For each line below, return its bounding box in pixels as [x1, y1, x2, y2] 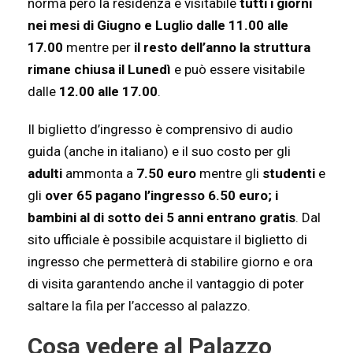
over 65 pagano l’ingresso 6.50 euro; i [45, 188, 278, 204]
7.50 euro [136, 165, 196, 182]
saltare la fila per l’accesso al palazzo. [28, 298, 251, 314]
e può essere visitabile [171, 61, 305, 78]
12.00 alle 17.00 [59, 84, 158, 100]
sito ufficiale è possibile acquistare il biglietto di [28, 232, 307, 248]
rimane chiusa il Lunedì [28, 61, 171, 78]
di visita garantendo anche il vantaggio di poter [28, 276, 304, 292]
